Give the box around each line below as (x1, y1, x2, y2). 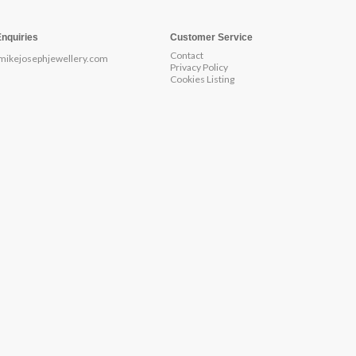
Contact (170, 49, 203, 61)
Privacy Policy (170, 61, 228, 73)
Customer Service (170, 32, 253, 43)
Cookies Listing (170, 73, 234, 85)
